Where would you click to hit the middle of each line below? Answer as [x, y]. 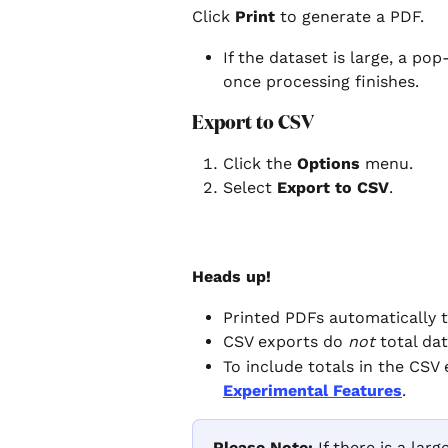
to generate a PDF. [349, 17]
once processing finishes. [321, 81]
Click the [260, 163]
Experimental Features [312, 390]
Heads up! [231, 277]
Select [250, 188]
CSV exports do [285, 342]
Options [328, 163]
